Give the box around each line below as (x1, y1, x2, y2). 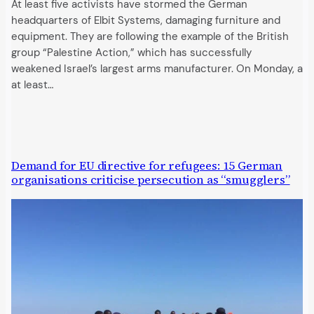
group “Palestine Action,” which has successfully (11, 46, 252, 60)
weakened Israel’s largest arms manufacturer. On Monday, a (11, 62, 303, 76)
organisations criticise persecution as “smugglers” (11, 172, 290, 189)
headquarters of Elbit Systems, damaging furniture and (11, 14, 280, 28)
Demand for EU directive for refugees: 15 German (11, 158, 283, 175)
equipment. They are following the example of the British (11, 30, 289, 44)
